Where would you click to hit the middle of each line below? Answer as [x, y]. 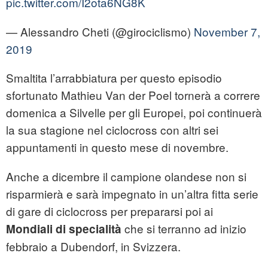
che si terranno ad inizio [184, 229]
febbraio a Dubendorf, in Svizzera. [93, 246]
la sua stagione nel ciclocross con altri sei [112, 130]
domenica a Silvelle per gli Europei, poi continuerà [134, 112]
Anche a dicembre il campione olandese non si [126, 176]
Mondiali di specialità [64, 229]
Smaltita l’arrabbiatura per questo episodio [114, 78]
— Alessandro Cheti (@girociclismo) [100, 32]
